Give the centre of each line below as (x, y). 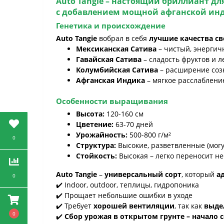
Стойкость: (96, 156)
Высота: (90, 114)
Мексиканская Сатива (116, 49)
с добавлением (89, 12)
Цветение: (95, 124)
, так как (189, 206)
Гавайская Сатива (109, 59)
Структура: (96, 145)
